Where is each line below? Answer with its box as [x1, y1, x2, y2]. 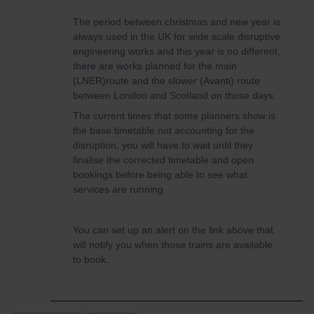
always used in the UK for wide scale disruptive [73, 31, 280, 42]
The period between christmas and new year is [73, 16, 280, 27]
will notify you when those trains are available [73, 239, 273, 250]
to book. [73, 254, 109, 265]
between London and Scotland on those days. [73, 90, 276, 101]
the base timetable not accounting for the [73, 125, 254, 136]
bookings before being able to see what [73, 169, 247, 180]
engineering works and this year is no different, [73, 46, 280, 57]
